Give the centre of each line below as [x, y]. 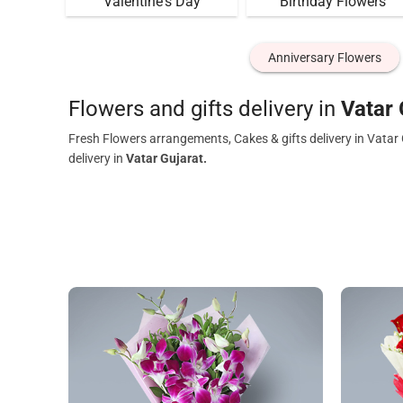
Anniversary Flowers [324, 58]
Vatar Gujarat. [166, 158]
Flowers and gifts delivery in [205, 109]
